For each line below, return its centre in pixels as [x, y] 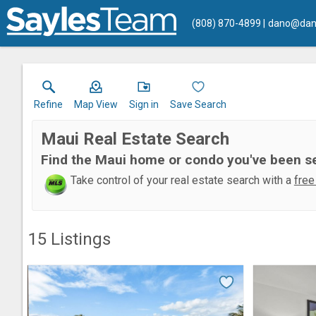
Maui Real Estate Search [135, 139]
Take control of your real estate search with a [182, 180]
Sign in [144, 104]
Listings [79, 239]
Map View [96, 104]
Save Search [198, 104]
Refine [48, 104]
